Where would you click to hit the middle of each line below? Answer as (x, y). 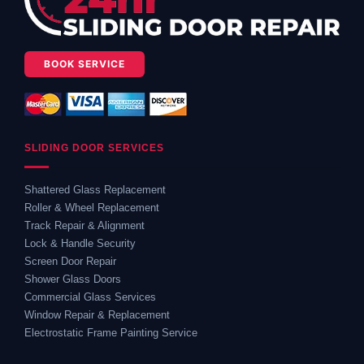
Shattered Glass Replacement (95, 190)
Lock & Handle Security (80, 244)
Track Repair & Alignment (84, 226)
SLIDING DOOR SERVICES (94, 148)
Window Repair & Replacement (97, 315)
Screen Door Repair (70, 262)
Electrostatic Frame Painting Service (111, 333)
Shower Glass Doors (73, 279)
